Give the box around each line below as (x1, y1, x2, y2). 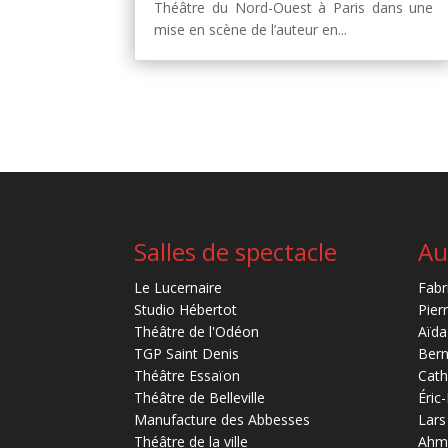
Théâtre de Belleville (134, 388, 266, 408)
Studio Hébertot (134, 300, 238, 320)
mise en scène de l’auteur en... (154, 19, 348, 39)
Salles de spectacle (134, 235, 338, 269)
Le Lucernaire (134, 278, 223, 298)
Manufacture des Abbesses (134, 410, 311, 430)
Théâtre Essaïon (134, 366, 241, 386)
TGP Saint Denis (134, 344, 240, 364)
